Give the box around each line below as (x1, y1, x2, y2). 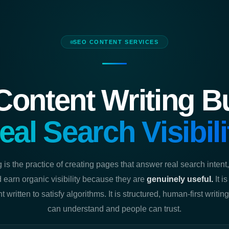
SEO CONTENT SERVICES (73, 39, 159, 45)
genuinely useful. (146, 174, 213, 184)
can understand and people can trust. (48, 204, 181, 213)
